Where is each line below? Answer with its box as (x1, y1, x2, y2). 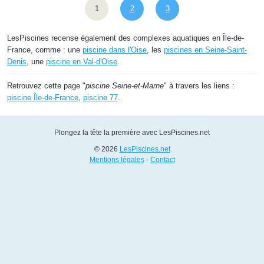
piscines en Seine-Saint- (164, 45, 247, 54)
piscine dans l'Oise (82, 45, 147, 54)
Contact (150, 155, 175, 164)
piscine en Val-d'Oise (46, 57, 117, 66)
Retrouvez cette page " (7, 81, 85, 90)
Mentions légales (89, 155, 144, 164)
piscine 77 (83, 93, 118, 102)
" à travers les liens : (164, 81, 235, 90)
